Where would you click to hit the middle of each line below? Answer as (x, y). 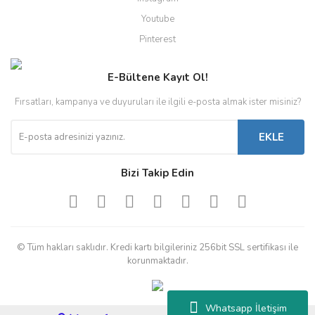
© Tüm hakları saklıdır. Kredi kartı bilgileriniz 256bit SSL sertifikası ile (157, 248)
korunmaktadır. (157, 261)
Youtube (157, 19)
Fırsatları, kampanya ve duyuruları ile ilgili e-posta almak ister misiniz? (157, 102)
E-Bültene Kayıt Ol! (157, 78)
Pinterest (157, 39)
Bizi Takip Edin (157, 173)
